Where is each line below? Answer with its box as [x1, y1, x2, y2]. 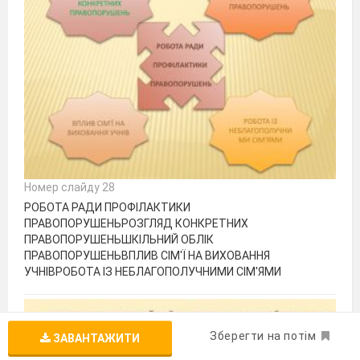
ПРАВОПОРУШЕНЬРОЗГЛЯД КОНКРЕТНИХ [24, 217, 248, 230]
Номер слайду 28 [24, 181, 115, 194]
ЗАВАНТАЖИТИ [51, 332, 140, 345]
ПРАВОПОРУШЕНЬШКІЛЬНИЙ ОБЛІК [24, 233, 214, 246]
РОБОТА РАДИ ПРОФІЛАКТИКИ [24, 201, 190, 214]
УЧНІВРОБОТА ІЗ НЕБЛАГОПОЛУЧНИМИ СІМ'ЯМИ [24, 265, 281, 278]
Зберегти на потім [210, 329, 317, 342]
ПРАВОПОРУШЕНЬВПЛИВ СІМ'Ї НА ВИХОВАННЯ [24, 249, 270, 262]
